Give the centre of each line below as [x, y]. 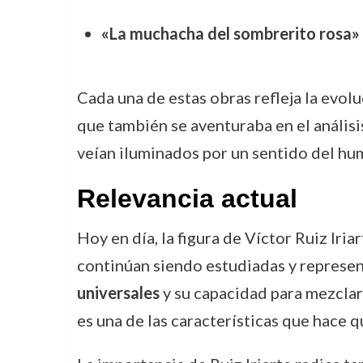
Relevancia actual [187, 199]
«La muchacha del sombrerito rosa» [230, 33]
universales [118, 293]
